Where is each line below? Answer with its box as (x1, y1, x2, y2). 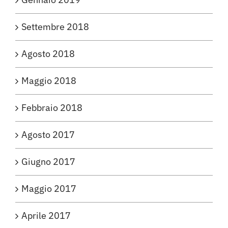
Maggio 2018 (21, 75, 76, 87)
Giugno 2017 (21, 156, 75, 168)
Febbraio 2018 (21, 102, 82, 114)
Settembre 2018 (21, 21, 89, 33)
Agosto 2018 (21, 48, 75, 60)
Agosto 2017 (21, 129, 75, 141)
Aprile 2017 (21, 210, 71, 222)
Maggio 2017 (21, 183, 76, 195)
